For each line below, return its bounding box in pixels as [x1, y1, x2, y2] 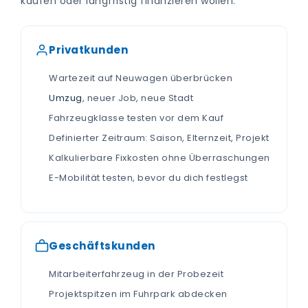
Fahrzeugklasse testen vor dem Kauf [49, 111, 223, 124]
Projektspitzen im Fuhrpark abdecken [49, 287, 228, 300]
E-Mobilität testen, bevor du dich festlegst [49, 171, 248, 184]
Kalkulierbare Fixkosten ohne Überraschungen [49, 151, 270, 164]
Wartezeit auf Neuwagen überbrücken [49, 71, 232, 85]
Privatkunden [49, 43, 128, 57]
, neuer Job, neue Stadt [82, 91, 193, 104]
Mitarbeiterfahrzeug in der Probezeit [49, 267, 223, 280]
